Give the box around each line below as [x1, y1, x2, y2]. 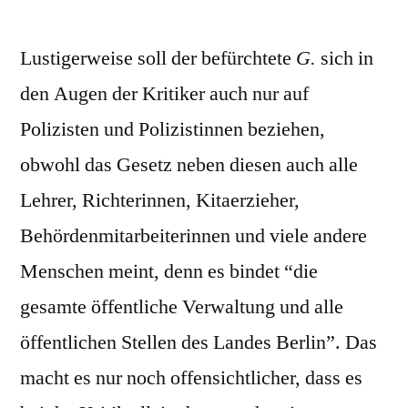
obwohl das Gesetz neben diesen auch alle [20, 152, 358, 178]
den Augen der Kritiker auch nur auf [20, 81, 309, 107]
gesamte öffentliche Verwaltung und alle [20, 294, 343, 321]
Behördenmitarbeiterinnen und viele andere [20, 223, 367, 250]
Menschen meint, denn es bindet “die [20, 259, 318, 285]
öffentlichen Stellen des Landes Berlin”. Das [20, 330, 377, 356]
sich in [316, 46, 373, 72]
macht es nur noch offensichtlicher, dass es [20, 365, 362, 392]
